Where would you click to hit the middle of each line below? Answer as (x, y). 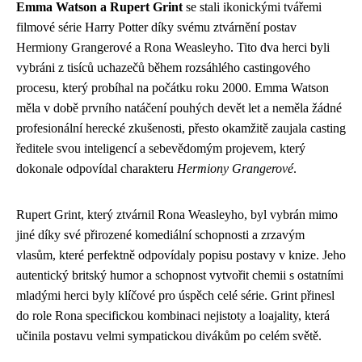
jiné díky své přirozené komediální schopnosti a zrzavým (160, 234)
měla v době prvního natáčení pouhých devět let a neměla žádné (179, 107)
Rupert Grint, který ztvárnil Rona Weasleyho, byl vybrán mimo (177, 214)
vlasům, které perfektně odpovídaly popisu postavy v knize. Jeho (181, 255)
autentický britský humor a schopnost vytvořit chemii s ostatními (180, 275)
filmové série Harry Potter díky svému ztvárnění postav (156, 27)
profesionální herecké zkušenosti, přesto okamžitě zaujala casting (181, 128)
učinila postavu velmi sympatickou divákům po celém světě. (169, 335)
